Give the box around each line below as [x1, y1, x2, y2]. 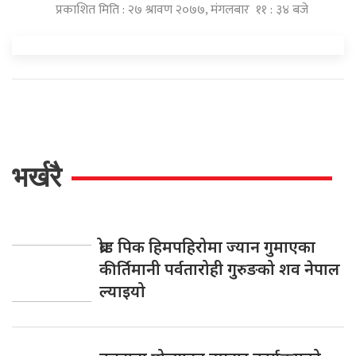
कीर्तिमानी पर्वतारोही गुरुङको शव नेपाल [99, 258, 340, 280]
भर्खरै [12, 161, 61, 192]
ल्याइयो [99, 281, 145, 302]
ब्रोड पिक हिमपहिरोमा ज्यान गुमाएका [99, 236, 315, 257]
